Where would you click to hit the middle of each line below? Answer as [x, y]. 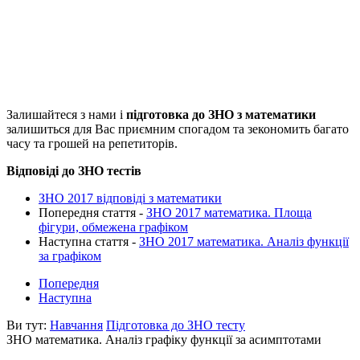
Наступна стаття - [89, 242]
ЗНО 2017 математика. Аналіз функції [244, 242]
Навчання [76, 325]
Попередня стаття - [92, 213]
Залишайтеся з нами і [66, 115]
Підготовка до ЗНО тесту [176, 325]
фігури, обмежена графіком [113, 227]
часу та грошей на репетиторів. [92, 144]
